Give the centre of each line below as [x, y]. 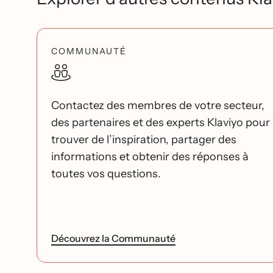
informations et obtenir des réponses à [150, 157]
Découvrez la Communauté [113, 239]
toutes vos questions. [106, 174]
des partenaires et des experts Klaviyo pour [161, 123]
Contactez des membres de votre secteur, [158, 106]
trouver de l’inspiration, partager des [144, 140]
